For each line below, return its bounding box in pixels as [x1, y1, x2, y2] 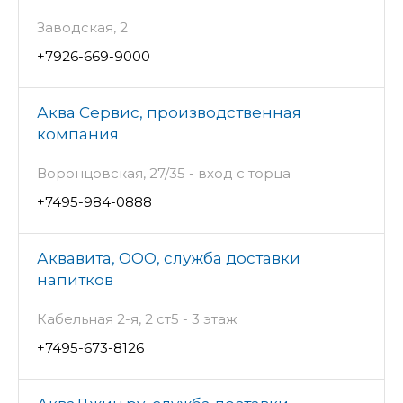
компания [37, 125, 119, 144]
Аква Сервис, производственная [37, 103, 301, 122]
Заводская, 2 [37, 19, 128, 37]
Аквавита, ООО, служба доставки [37, 249, 300, 268]
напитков [37, 271, 113, 290]
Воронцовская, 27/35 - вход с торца [37, 165, 291, 183]
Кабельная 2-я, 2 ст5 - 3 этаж [37, 310, 237, 328]
